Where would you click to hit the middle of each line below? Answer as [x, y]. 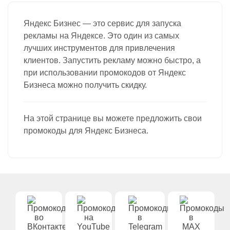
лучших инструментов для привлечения [99, 48]
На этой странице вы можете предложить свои [113, 118]
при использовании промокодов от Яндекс [105, 73]
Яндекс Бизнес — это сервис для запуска [102, 23]
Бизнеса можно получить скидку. [85, 85]
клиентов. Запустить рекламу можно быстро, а [112, 60]
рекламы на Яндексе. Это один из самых [101, 36]
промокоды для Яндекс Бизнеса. [86, 131]
